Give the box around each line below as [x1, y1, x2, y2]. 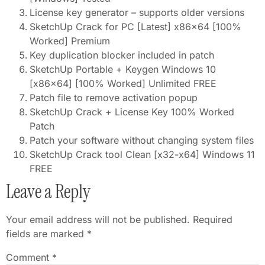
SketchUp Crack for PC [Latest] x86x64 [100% [30, 21, 241, 33]
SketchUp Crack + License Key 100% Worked [30, 106, 234, 118]
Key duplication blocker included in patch [30, 49, 214, 62]
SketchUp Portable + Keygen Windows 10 [30, 63, 216, 76]
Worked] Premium [30, 35, 110, 47]
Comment [6, 251, 52, 264]
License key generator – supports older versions [30, 7, 244, 19]
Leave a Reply [6, 179, 91, 205]
